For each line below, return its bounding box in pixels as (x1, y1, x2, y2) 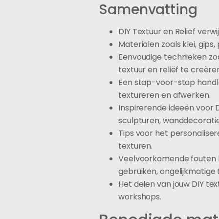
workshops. (118, 191, 162, 203)
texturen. (118, 140, 153, 152)
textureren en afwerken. (118, 89, 211, 101)
